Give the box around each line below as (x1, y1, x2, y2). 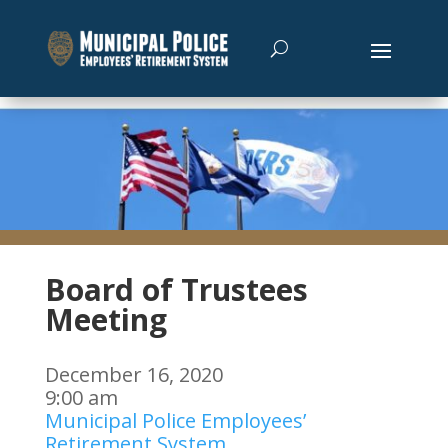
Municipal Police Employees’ (44, 407, 306, 435)
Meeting (44, 299, 167, 341)
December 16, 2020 (44, 361, 223, 389)
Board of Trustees (44, 269, 308, 311)
